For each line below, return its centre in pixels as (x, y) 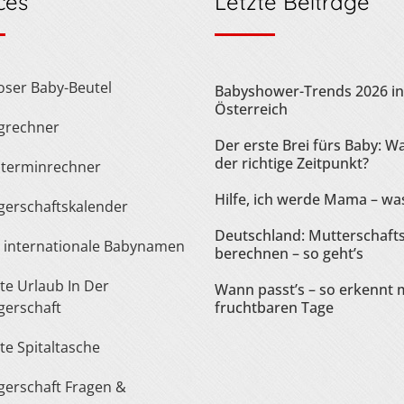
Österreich (251, 110)
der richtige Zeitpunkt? (292, 164)
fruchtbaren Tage (274, 308)
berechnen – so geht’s (289, 254)
